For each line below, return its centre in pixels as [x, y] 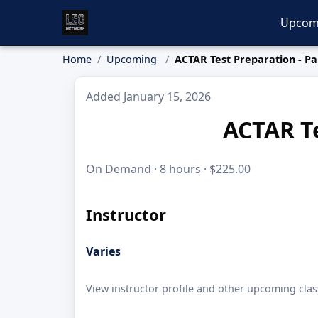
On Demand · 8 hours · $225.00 [168, 169]
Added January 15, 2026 [148, 97]
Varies [103, 251]
